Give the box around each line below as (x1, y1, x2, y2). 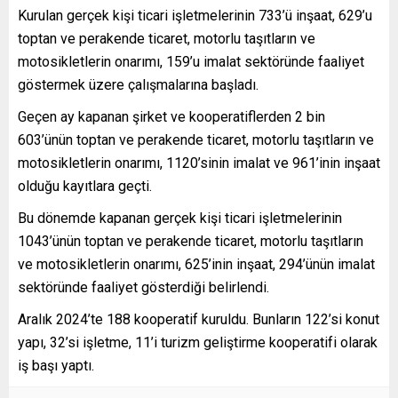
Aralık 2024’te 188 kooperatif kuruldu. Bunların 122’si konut (18, 310, 379, 328)
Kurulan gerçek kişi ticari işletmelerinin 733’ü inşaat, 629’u (18, 6, 372, 24)
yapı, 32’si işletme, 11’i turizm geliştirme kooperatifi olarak (18, 333, 378, 351)
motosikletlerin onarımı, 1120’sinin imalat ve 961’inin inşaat (18, 154, 380, 171)
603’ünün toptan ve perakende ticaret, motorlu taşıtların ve (18, 131, 374, 148)
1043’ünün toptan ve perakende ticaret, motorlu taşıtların (18, 232, 363, 250)
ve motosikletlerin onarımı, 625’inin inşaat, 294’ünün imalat (18, 255, 375, 273)
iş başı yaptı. (18, 356, 94, 374)
